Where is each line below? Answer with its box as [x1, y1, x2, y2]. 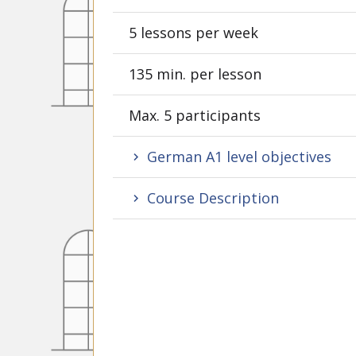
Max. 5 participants [129, 106, 261, 125]
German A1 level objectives [143, 147, 331, 166]
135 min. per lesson [129, 64, 261, 83]
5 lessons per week [129, 23, 258, 42]
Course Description [143, 188, 279, 207]
